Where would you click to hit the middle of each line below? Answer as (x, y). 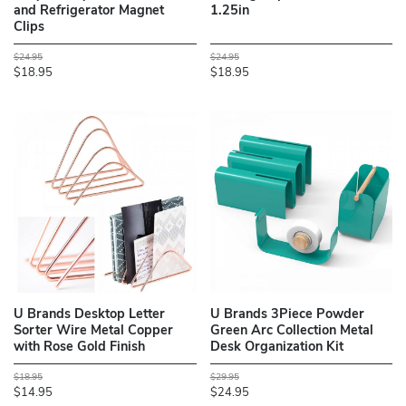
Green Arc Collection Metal (291, 332)
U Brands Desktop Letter (89, 315)
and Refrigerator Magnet (89, 12)
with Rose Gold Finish (79, 348)
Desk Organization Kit (276, 348)
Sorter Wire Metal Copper (93, 332)
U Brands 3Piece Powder (287, 315)
